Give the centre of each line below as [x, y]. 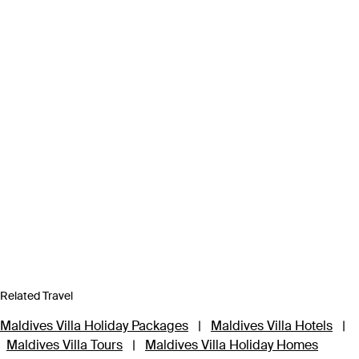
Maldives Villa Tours [65, 345]
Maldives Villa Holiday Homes [232, 345]
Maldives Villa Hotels [272, 326]
